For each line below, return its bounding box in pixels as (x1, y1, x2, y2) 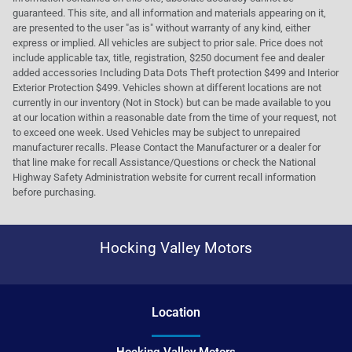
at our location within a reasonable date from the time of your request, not (13, 111, 336, 123)
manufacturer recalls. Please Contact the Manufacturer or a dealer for (13, 141, 321, 153)
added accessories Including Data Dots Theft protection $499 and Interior (13, 66, 339, 79)
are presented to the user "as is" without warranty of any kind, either (13, 21, 310, 34)
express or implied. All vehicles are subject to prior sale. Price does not (13, 36, 323, 49)
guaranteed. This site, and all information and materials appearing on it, (13, 6, 326, 19)
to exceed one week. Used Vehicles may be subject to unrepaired (13, 126, 300, 138)
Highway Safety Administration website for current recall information (13, 170, 316, 183)
